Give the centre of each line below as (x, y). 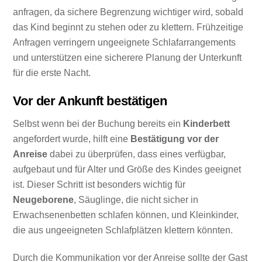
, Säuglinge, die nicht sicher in (136, 200)
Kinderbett (207, 124)
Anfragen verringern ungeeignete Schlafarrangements (125, 42)
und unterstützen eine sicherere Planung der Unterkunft (127, 57)
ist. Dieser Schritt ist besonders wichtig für (99, 185)
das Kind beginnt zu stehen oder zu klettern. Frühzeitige (128, 27)
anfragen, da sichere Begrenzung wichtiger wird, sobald (128, 12)
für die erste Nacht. (52, 73)
